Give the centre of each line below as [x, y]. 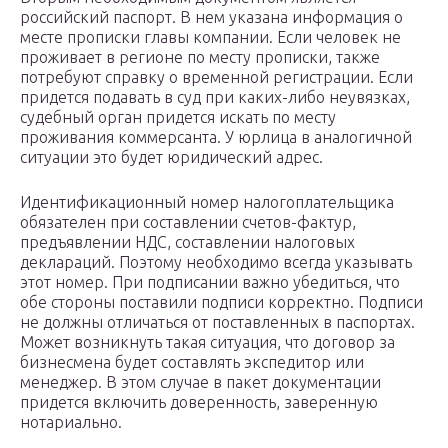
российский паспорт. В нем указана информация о [211, 17]
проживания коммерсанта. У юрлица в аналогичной [216, 137]
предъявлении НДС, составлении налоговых [187, 242]
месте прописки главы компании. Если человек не [210, 37]
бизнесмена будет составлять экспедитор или [192, 362]
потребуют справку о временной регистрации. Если [216, 77]
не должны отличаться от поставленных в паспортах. [217, 322]
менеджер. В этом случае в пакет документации [200, 382]
